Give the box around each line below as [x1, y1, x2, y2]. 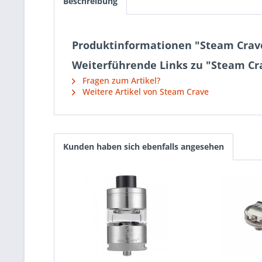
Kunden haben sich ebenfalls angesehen [63, 141, 224, 153]
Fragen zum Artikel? [80, 75, 160, 87]
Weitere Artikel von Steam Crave [80, 86, 209, 98]
